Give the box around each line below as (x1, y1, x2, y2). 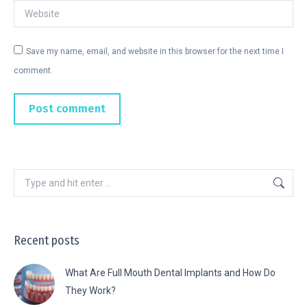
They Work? (65, 285, 116, 297)
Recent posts (14, 233, 79, 249)
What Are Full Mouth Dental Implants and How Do (65, 267, 275, 279)
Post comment (29, 102, 106, 116)
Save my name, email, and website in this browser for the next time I (26, 47, 284, 57)
